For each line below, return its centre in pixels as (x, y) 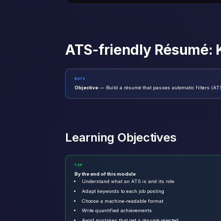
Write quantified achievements (117, 211)
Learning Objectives (121, 138)
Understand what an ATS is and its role (128, 182)
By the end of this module (105, 174)
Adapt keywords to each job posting (123, 191)
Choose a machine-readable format (123, 201)
